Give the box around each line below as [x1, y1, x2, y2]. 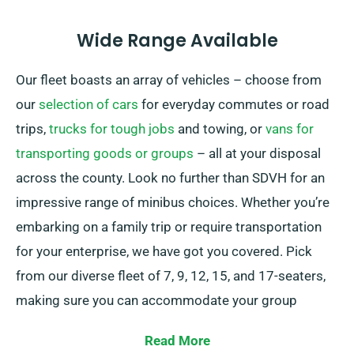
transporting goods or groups [16, 145, 194, 162]
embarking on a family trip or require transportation [16, 219, 322, 235]
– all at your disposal [194, 145, 321, 162]
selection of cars [39, 96, 138, 113]
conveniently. [16, 317, 92, 333]
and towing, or [175, 121, 265, 137]
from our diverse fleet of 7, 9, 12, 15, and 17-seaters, [16, 268, 326, 284]
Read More [144, 333, 210, 349]
